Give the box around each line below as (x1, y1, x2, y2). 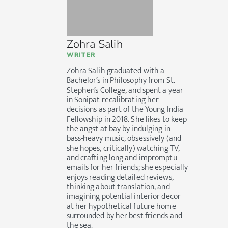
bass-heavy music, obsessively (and (66, 132, 181, 146)
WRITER (66, 51, 96, 60)
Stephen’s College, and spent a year (66, 83, 184, 98)
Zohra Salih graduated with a (66, 64, 165, 78)
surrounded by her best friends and (66, 209, 182, 223)
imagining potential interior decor (66, 190, 181, 204)
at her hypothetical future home (66, 199, 176, 214)
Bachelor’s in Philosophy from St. (66, 74, 175, 88)
